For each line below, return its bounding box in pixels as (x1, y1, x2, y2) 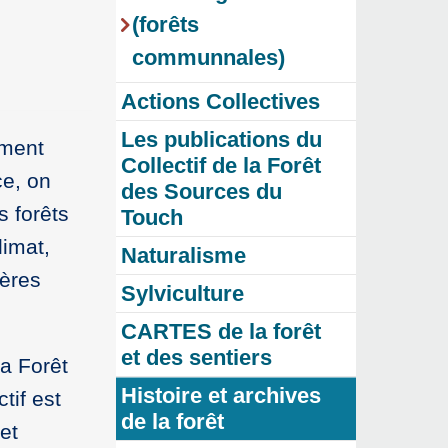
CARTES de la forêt (121, 319, 321, 345)
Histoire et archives (121, 383, 321, 409)
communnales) (132, 45, 285, 71)
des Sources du (121, 179, 282, 205)
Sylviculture (121, 281, 244, 307)
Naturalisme (121, 243, 246, 269)
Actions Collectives (121, 89, 320, 115)
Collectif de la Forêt (121, 153, 321, 179)
